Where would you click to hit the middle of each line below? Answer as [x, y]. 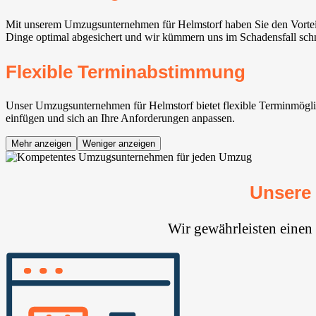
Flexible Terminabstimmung [126, 72]
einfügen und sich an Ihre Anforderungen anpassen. [120, 119]
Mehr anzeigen [41, 144]
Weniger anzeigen [119, 144]
